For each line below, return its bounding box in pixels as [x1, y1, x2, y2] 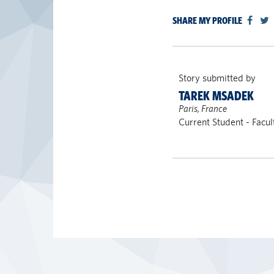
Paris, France [178, 103, 227, 114]
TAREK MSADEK [178, 89, 254, 103]
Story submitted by [178, 72, 256, 84]
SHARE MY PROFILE [172, 15, 242, 26]
